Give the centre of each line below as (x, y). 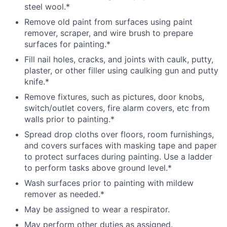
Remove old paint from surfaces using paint (108, 22)
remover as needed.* (64, 194)
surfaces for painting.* (67, 44)
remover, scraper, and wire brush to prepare (109, 33)
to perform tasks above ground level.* (98, 168)
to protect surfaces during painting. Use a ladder (118, 157)
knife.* (37, 82)
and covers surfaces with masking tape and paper (121, 146)
